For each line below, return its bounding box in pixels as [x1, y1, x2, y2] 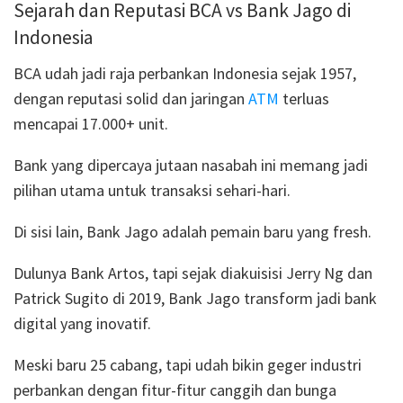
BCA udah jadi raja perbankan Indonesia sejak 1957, [13, 62, 356, 84]
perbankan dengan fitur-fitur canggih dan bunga [13, 379, 336, 400]
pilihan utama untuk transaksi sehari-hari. [13, 179, 291, 201]
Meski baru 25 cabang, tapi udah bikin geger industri [13, 354, 362, 375]
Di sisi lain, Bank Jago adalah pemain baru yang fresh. [13, 220, 375, 242]
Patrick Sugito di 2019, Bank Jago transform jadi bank [13, 287, 377, 309]
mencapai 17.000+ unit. [13, 112, 172, 134]
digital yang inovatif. [13, 312, 151, 334]
